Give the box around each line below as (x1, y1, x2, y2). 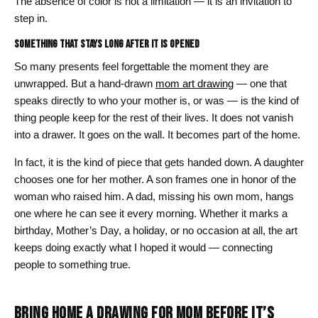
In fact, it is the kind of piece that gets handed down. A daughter (14, 155, 304, 168)
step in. (14, 12, 48, 25)
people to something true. (14, 258, 131, 270)
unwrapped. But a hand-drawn (14, 77, 155, 89)
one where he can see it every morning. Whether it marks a (14, 207, 287, 219)
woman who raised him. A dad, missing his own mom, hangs (14, 190, 294, 202)
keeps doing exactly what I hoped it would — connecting (14, 241, 273, 253)
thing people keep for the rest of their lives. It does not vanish (14, 111, 293, 124)
